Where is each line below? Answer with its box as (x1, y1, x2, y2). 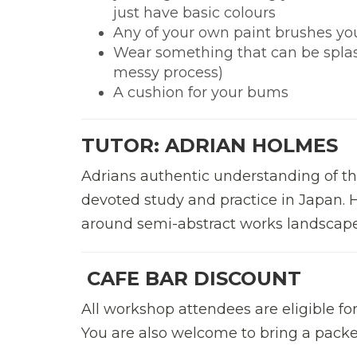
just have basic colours (113, 3, 276, 22)
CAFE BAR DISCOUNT (81, 266, 301, 290)
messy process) (113, 63, 223, 81)
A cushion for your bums (113, 83, 288, 101)
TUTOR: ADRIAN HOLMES (81, 133, 338, 157)
